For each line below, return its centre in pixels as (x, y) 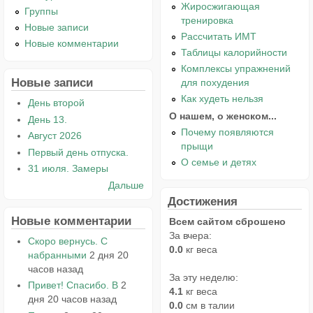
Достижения (203, 201)
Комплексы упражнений (236, 69)
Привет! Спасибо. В (73, 285)
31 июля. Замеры (68, 169)
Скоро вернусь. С (67, 241)
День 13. (47, 119)
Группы (42, 12)
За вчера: (190, 235)
